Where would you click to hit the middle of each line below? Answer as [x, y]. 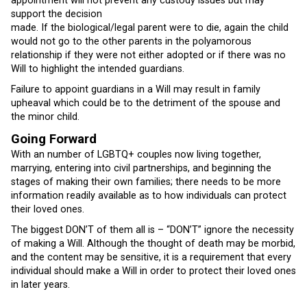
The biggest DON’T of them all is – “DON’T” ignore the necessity [152, 230]
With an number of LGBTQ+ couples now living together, [136, 155]
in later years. [40, 284]
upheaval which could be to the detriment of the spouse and [146, 103]
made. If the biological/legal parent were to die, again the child [150, 27]
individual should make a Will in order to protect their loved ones [153, 271]
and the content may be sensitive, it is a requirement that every [151, 257]
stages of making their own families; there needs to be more [146, 182]
